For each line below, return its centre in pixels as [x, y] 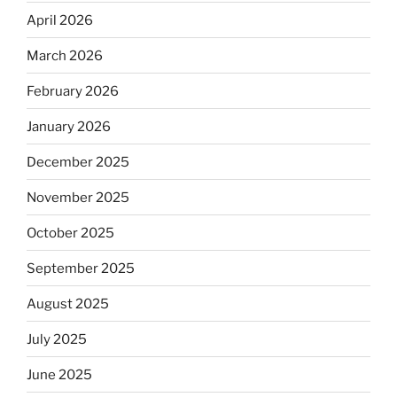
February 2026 [73, 91]
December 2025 [78, 162]
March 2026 [65, 55]
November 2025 [78, 197]
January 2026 [69, 126]
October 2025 [70, 233]
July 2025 [57, 339]
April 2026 [60, 20]
